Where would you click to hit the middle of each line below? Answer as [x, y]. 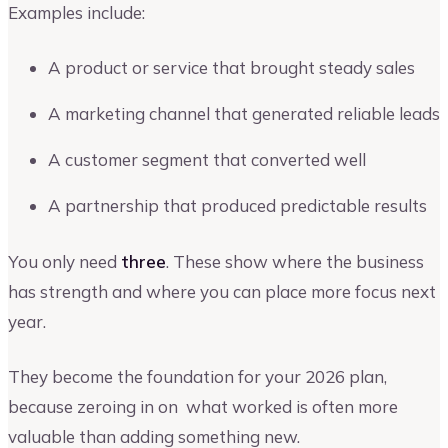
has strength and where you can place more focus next [222, 291]
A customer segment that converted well [207, 160]
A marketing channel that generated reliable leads [244, 114]
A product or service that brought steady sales [231, 68]
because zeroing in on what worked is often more [203, 407]
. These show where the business [295, 261]
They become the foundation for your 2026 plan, [197, 377]
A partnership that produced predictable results [237, 206]
